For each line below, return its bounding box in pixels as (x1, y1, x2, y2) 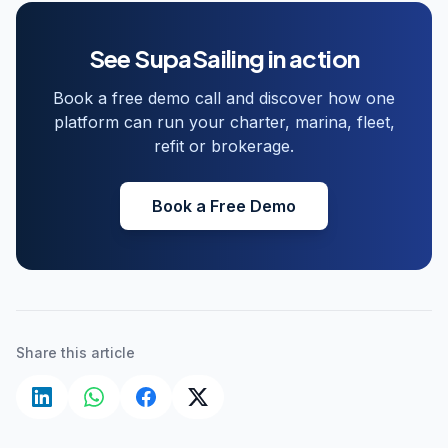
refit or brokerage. (154, 135, 294, 156)
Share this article (16, 343, 135, 361)
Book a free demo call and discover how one (53, 87, 395, 108)
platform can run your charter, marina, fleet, (53, 111, 395, 132)
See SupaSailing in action (88, 42, 360, 73)
